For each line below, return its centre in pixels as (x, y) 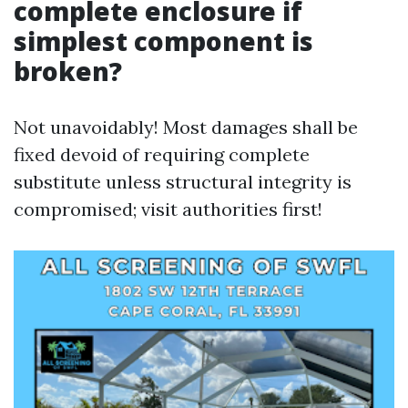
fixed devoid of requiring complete (162, 154)
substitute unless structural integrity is (183, 182)
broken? (68, 71)
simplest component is (163, 41)
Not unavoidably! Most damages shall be (186, 127)
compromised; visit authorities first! (168, 209)
